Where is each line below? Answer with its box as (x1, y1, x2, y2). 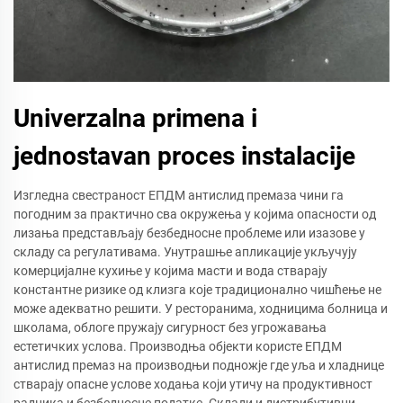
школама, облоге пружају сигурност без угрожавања (13, 320, 327, 336)
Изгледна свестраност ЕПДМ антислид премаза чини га (13, 188, 344, 203)
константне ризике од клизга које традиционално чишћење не (13, 282, 381, 298)
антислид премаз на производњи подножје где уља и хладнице (13, 358, 384, 373)
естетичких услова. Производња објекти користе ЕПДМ (13, 339, 342, 354)
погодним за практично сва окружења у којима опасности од (13, 207, 376, 222)
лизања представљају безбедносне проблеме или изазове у (13, 226, 365, 241)
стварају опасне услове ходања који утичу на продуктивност (13, 377, 372, 392)
